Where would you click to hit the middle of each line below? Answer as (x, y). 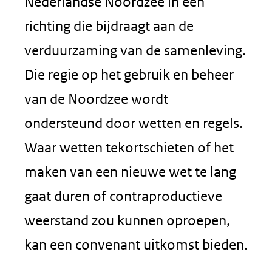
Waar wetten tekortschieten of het (129, 147)
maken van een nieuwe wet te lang (130, 172)
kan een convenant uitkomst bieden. (136, 244)
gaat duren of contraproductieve (123, 196)
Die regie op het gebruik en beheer (129, 74)
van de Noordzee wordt (96, 99)
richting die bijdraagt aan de (109, 26)
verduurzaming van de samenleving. (135, 50)
